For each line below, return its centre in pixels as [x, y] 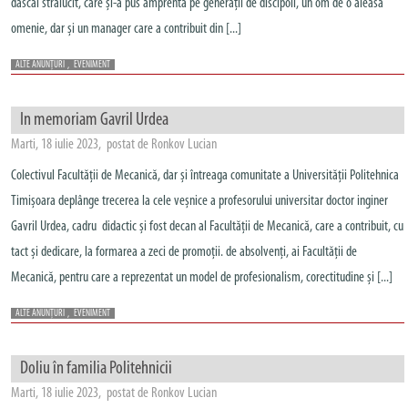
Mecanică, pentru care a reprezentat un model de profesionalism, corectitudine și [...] [202, 278]
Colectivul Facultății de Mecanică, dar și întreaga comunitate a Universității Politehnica [205, 176]
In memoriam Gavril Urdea [94, 120]
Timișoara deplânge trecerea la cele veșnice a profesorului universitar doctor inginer [199, 201]
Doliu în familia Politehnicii [96, 369]
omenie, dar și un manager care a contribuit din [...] [126, 29]
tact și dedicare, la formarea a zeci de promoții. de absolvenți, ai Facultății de [184, 252]
